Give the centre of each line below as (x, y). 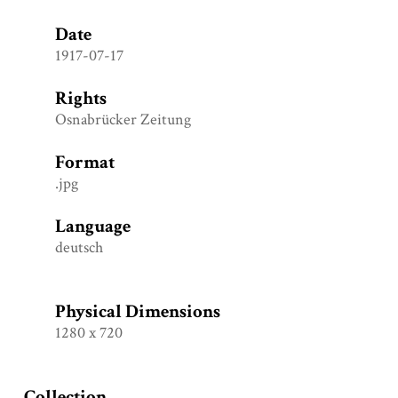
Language (93, 226)
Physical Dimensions (138, 311)
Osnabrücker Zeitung (123, 119)
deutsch (80, 247)
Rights (81, 98)
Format (85, 162)
